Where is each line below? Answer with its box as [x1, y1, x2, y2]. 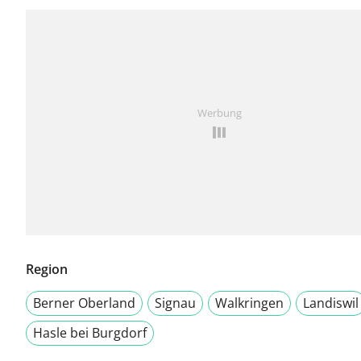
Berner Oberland [33, 294, 135, 313]
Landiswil [303, 294, 359, 313]
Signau [155, 294, 196, 313]
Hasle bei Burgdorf [33, 324, 147, 342]
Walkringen [215, 294, 284, 313]
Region [26, 260, 68, 279]
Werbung [197, 106, 242, 121]
